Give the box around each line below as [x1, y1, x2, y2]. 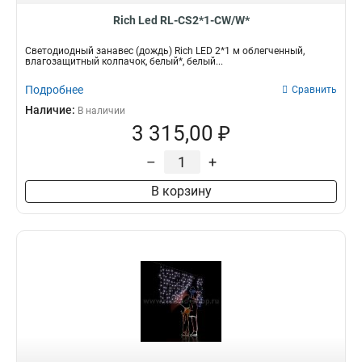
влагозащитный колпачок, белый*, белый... [25, 56, 223, 67]
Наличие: [25, 103, 78, 116]
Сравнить [292, 84, 337, 95]
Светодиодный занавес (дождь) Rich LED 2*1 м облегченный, [25, 45, 305, 57]
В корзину [150, 183, 212, 199]
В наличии [78, 105, 125, 116]
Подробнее [25, 83, 83, 96]
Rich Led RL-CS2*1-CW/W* [112, 14, 250, 27]
